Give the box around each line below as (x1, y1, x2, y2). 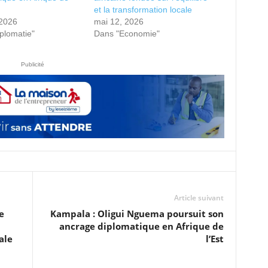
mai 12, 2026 (93, 17, 144, 26)
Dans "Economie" (93, 29, 160, 38)
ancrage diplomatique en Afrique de (59, 220, 224, 232)
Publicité (21, 61, 44, 68)
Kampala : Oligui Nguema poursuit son (50, 208, 224, 220)
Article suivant (173, 193, 224, 203)
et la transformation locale (93, 5, 192, 14)
